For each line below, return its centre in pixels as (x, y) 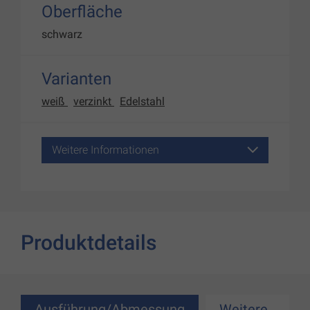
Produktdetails (89, 243)
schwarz (62, 34)
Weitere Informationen (106, 150)
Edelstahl (142, 101)
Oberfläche (82, 12)
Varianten (76, 79)
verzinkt (94, 101)
